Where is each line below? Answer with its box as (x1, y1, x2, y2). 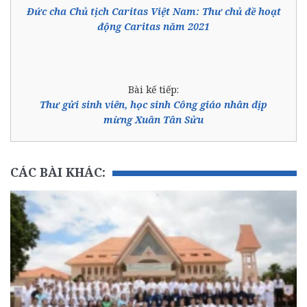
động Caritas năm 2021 (97, 19, 210, 33)
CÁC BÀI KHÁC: (10, 163, 106, 180)
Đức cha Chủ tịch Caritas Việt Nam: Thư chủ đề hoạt (26, 4, 281, 18)
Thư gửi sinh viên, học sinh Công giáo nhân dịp (40, 97, 267, 111)
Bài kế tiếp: (128, 82, 179, 96)
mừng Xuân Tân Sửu (103, 112, 204, 126)
